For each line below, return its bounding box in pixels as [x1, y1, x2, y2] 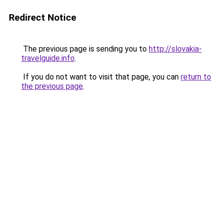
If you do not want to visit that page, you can [21, 72, 181, 82]
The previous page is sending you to [21, 44, 149, 54]
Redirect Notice [9, 12, 76, 23]
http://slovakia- [149, 44, 202, 54]
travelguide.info [21, 54, 75, 63]
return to [181, 72, 211, 82]
